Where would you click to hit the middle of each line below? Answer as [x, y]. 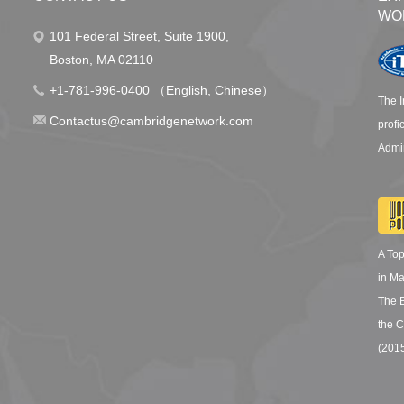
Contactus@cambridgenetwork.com [151, 120]
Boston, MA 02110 [101, 59]
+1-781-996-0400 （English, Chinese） [161, 90]
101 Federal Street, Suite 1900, [139, 36]
